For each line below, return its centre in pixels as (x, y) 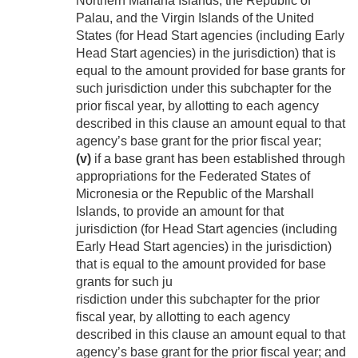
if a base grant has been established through (218, 159)
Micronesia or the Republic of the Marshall (195, 194)
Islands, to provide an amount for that (180, 212)
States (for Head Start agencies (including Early (210, 36)
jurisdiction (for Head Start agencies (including (207, 229)
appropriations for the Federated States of (193, 177)
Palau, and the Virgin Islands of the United (195, 18)
